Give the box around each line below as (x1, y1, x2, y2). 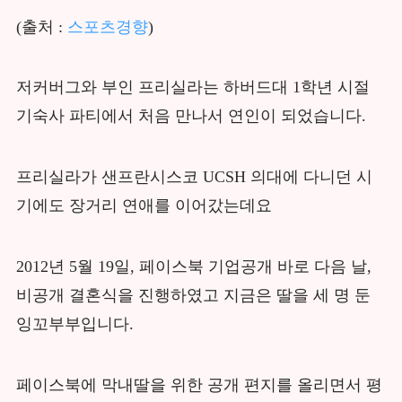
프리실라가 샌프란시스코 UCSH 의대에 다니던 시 (15, 168, 372, 187)
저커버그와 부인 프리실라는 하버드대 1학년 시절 (15, 78, 370, 97)
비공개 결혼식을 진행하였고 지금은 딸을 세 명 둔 (15, 286, 371, 305)
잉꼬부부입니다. (15, 315, 134, 334)
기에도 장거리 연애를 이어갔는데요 (15, 197, 276, 215)
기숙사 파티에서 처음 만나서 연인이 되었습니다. (15, 107, 371, 126)
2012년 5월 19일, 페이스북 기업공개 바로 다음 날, (15, 258, 371, 276)
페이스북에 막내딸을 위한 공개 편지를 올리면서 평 (15, 375, 382, 394)
